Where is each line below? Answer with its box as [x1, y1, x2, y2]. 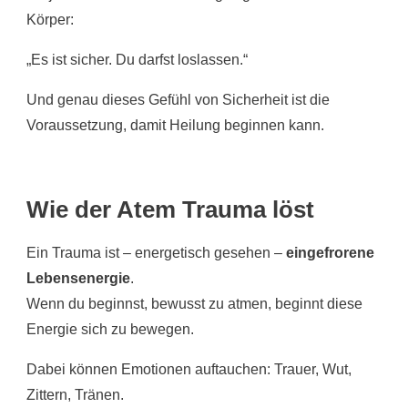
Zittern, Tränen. [26, 386, 124, 403]
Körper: [26, 11, 74, 27]
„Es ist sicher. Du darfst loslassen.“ [26, 51, 248, 67]
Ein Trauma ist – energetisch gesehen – [26, 244, 286, 260]
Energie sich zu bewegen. [26, 321, 194, 337]
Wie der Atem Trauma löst [26, 195, 314, 223]
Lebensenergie [26, 270, 130, 286]
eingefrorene [286, 244, 374, 260]
